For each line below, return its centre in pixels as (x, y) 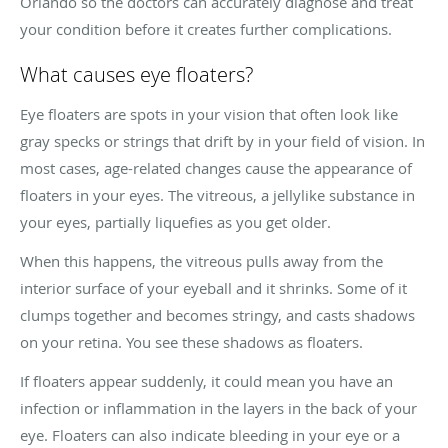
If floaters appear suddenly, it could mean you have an (206, 380)
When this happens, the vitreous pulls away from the (201, 260)
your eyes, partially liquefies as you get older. (175, 221)
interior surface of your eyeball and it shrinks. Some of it (213, 287)
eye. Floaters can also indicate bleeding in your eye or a (210, 434)
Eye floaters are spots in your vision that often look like (209, 113)
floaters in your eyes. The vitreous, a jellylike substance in (217, 194)
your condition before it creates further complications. (206, 28)
